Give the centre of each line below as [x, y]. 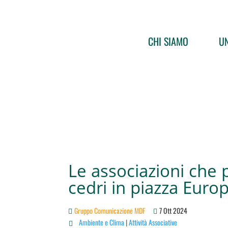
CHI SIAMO [168, 41]
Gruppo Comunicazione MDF [110, 210]
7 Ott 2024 [174, 210]
